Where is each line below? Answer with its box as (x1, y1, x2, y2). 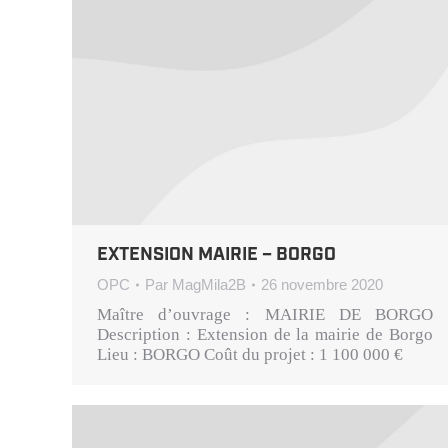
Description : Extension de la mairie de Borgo (97, 325, 433, 345)
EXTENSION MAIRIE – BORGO (97, 243, 336, 268)
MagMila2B (172, 276, 246, 294)
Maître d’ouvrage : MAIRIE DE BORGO (97, 305, 433, 325)
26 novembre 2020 (261, 276, 383, 294)
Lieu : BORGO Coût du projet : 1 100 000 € (97, 345, 403, 365)
